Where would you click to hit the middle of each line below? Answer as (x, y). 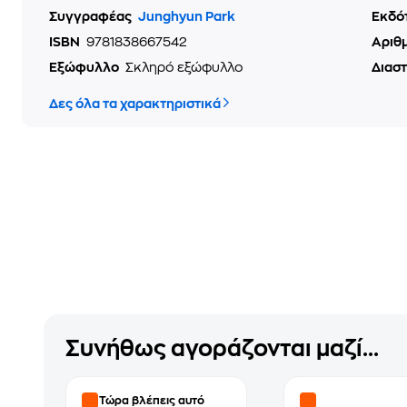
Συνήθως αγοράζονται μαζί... (222, 349)
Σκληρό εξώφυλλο (184, 67)
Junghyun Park (187, 16)
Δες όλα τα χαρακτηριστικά (135, 104)
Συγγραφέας (92, 16)
